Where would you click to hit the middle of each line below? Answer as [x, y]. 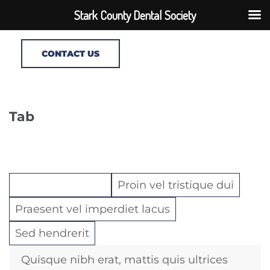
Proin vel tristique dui [176, 185]
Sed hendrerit [52, 233]
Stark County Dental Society [135, 15]
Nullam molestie [60, 185]
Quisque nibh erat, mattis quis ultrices [124, 260]
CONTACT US [71, 54]
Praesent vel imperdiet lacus [93, 209]
